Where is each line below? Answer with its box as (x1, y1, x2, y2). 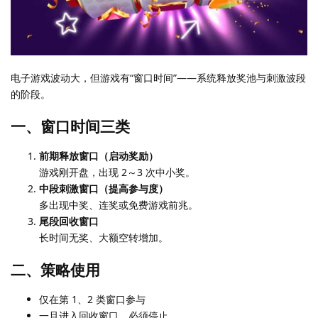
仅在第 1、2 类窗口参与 (39, 292, 146, 307)
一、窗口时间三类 (11, 116, 130, 137)
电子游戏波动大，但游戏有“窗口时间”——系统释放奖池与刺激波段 (11, 71, 306, 85)
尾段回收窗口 (39, 214, 99, 229)
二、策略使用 (11, 260, 100, 280)
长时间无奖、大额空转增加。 (39, 231, 168, 245)
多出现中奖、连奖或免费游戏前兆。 (39, 198, 198, 212)
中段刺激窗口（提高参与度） (39, 182, 168, 196)
